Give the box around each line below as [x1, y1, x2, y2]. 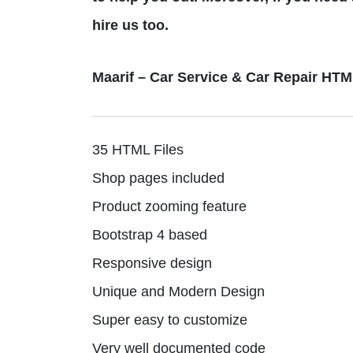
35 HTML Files [92, 141, 184, 158]
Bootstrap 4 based [92, 226, 207, 243]
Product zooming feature [92, 198, 247, 214]
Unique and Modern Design [92, 283, 265, 299]
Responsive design [92, 255, 212, 271]
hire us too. [92, 17, 169, 33]
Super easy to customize [92, 311, 247, 328]
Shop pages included [92, 169, 225, 186]
